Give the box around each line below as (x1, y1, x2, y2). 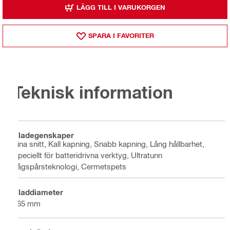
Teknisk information (13, 82, 173, 102)
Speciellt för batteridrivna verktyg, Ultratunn (13, 150, 162, 160)
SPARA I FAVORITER (88, 31, 154, 40)
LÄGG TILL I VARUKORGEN (76, 3, 165, 12)
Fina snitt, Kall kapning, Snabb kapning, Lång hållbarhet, (13, 139, 204, 148)
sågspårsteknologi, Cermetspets (13, 161, 126, 171)
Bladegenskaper (13, 130, 74, 140)
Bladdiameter (13, 187, 63, 197)
